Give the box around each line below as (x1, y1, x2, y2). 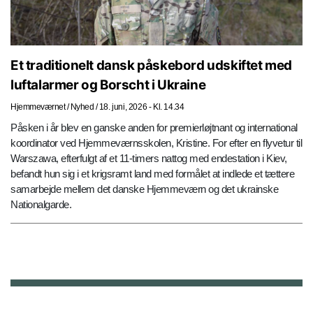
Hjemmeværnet (10, 102, 65, 112)
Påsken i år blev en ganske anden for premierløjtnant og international (10, 122, 298, 134)
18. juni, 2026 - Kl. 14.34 (99, 102, 184, 112)
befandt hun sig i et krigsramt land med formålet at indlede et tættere (10, 168, 294, 180)
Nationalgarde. (10, 198, 74, 211)
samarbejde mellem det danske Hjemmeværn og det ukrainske (10, 183, 278, 196)
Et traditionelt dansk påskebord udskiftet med (10, 57, 292, 74)
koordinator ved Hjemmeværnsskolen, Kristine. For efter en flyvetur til (10, 137, 302, 150)
